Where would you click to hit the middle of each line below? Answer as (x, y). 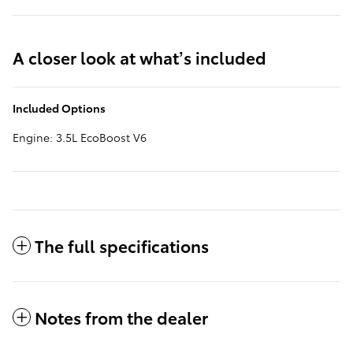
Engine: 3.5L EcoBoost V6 (80, 137)
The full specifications (122, 246)
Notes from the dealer (121, 318)
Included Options (59, 108)
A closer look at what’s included (139, 58)
